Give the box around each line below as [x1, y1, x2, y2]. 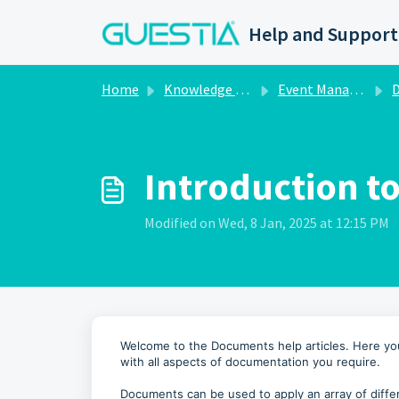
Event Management [278, 80, 349, 98]
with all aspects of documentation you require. [120, 354, 380, 369]
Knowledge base [164, 80, 235, 98]
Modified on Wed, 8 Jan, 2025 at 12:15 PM [144, 214, 389, 232]
